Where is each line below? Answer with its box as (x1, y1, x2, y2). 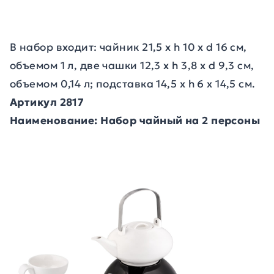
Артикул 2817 (10, 95, 84, 109)
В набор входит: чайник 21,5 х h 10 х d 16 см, (10, 40, 247, 54)
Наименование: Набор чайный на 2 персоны (10, 114, 261, 127)
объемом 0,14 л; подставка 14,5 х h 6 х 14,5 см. (10, 77, 256, 91)
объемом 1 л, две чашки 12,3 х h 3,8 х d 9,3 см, (10, 59, 254, 72)
